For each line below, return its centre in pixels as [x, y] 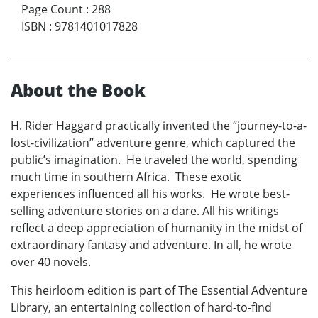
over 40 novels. [51, 262]
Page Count [52, 10]
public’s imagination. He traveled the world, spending [154, 160]
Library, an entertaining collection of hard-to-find [141, 308]
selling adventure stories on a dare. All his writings [145, 211]
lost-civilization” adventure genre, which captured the [153, 143]
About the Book [78, 90]
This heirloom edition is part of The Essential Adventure [159, 291]
